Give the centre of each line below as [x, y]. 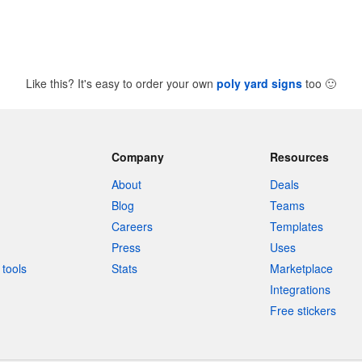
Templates [297, 226]
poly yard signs [259, 83]
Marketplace [302, 268]
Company [137, 157]
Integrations [301, 289]
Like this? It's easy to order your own [121, 83]
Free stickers [303, 310]
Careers [132, 226]
